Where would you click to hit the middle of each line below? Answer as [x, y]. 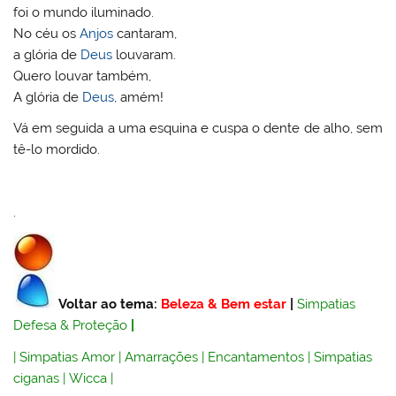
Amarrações [162, 357]
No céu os [47, 33]
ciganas [37, 378]
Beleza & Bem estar [224, 305]
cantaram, [145, 33]
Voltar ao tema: [110, 305]
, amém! [139, 97]
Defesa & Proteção [71, 326]
